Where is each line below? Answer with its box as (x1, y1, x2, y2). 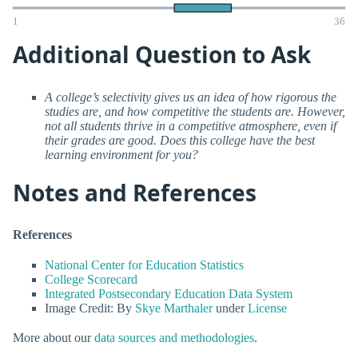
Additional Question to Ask (13, 39, 311, 70)
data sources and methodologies (94, 330, 254, 344)
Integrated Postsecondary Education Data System (45, 286, 292, 300)
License (248, 300, 287, 315)
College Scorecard (45, 272, 137, 286)
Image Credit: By (45, 300, 135, 315)
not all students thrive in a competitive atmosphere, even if (45, 118, 336, 133)
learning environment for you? (45, 147, 198, 161)
